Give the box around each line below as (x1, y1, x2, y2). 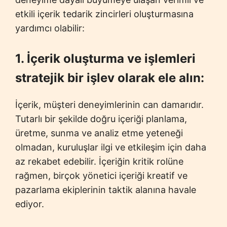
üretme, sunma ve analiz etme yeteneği (15, 127, 183, 138)
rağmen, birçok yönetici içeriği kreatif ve (15, 170, 187, 181)
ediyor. (15, 198, 44, 209)
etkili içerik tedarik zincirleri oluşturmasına (15, 8, 194, 19)
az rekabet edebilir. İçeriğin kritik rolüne (15, 156, 183, 167)
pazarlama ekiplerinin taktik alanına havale (15, 184, 196, 195)
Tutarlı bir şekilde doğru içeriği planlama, (15, 113, 187, 124)
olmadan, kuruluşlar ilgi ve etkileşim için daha (15, 141, 206, 153)
